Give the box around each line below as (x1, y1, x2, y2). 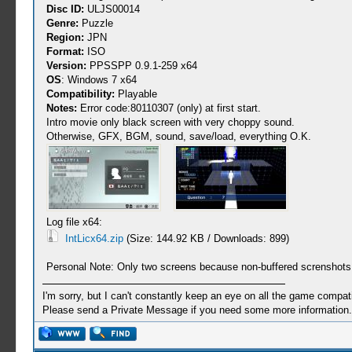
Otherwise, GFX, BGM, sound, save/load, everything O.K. (46, 130, 311, 142)
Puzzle (78, 17, 113, 29)
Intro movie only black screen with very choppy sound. (46, 116, 295, 128)
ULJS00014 (83, 3, 140, 15)
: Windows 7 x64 (60, 74, 137, 86)
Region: (46, 31, 84, 43)
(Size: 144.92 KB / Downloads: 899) (123, 233, 289, 244)
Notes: (46, 102, 77, 114)
